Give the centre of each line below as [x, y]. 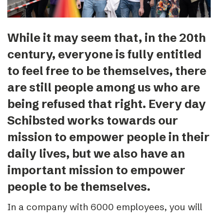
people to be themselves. [79, 186]
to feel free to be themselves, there [107, 71]
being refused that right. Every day [107, 104]
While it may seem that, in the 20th [107, 37]
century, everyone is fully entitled [104, 54]
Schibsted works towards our [93, 120]
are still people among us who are [104, 87]
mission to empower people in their [109, 137]
